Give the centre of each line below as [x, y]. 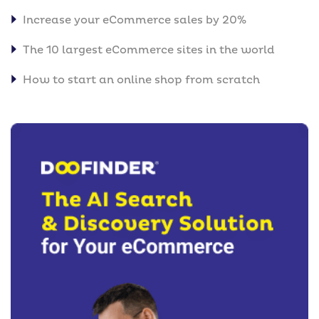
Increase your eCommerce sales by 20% [135, 20]
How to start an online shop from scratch [141, 80]
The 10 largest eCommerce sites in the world [149, 50]
